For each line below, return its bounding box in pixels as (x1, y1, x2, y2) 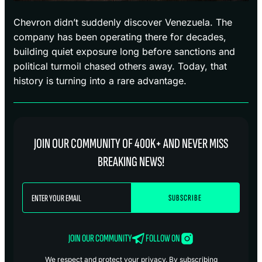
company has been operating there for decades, (13, 31, 226, 43)
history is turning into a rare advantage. (13, 75, 187, 87)
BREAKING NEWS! (98, 153, 164, 171)
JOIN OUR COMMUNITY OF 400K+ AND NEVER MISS (34, 135, 228, 153)
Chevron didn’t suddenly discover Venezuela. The (13, 16, 232, 29)
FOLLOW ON (145, 232, 180, 245)
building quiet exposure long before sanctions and (13, 46, 235, 58)
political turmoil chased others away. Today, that (13, 60, 227, 73)
